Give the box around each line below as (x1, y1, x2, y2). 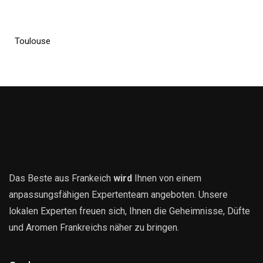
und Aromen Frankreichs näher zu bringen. (9, 222, 179, 234)
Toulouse (15, 36, 50, 47)
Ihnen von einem (134, 173, 201, 184)
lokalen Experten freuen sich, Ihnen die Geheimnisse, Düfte (9, 205, 250, 217)
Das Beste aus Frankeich (9, 173, 113, 184)
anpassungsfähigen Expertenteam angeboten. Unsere (9, 189, 228, 201)
